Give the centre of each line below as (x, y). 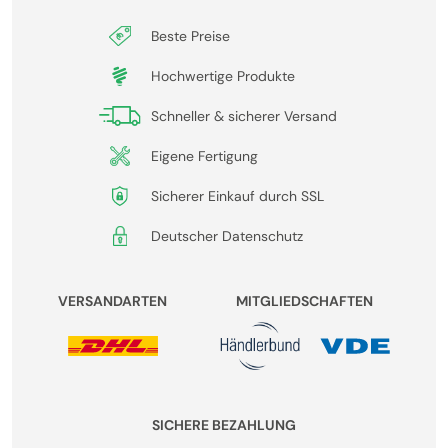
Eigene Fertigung (204, 156)
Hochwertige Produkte (223, 76)
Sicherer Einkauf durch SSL (237, 196)
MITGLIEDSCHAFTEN (305, 301)
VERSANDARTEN (113, 301)
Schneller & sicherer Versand (244, 116)
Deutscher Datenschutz (227, 236)
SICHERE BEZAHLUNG (223, 425)
